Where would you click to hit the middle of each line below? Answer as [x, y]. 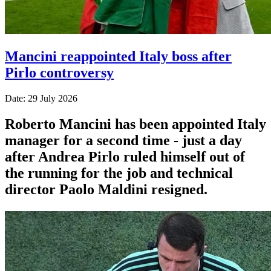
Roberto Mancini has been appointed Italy [135, 124]
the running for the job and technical [119, 173]
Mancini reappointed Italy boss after [118, 56]
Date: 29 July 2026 [41, 98]
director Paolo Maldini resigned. [106, 189]
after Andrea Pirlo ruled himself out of [125, 156]
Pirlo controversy [59, 72]
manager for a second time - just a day [123, 140]
